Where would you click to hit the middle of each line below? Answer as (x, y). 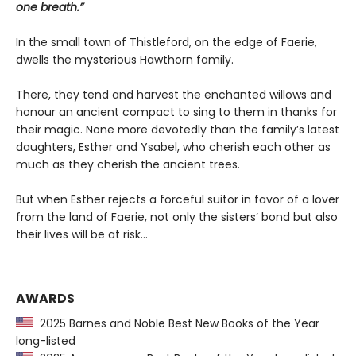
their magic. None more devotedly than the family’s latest (178, 130)
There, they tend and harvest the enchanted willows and (174, 95)
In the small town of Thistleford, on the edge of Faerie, (166, 43)
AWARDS (45, 299)
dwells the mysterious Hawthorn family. (125, 60)
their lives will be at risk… (82, 235)
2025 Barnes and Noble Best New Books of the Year (176, 324)
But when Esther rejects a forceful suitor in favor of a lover (178, 200)
